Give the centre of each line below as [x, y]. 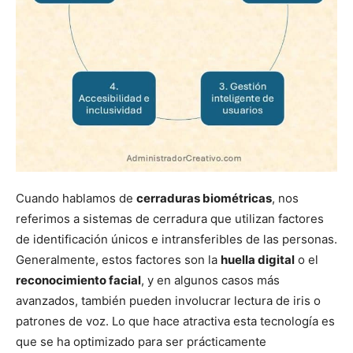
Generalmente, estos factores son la [118, 260]
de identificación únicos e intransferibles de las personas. [176, 240]
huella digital [258, 260]
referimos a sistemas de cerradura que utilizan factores [170, 219]
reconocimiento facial [78, 281]
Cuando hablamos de [76, 199]
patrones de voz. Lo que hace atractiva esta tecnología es [175, 321]
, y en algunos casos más [210, 281]
